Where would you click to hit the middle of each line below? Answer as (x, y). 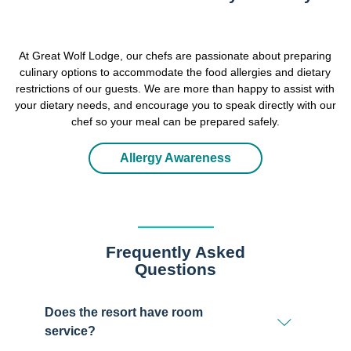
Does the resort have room (123, 313)
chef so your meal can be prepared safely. (175, 122)
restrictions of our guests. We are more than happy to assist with (175, 89)
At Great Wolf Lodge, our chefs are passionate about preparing (175, 56)
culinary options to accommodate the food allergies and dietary (175, 72)
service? (70, 331)
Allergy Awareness (175, 158)
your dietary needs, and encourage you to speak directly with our (175, 105)
